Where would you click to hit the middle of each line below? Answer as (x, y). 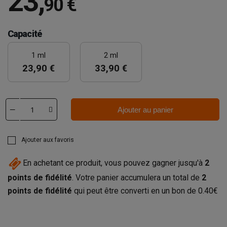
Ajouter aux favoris (48, 140)
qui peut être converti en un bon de (135, 191)
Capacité (25, 34)
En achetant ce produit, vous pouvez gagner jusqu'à (114, 163)
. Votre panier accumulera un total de (137, 178)
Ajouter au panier (145, 109)
